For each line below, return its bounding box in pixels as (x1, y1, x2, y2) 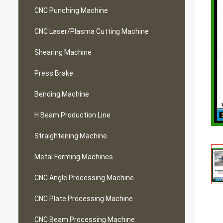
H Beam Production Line (34, 111, 111, 119)
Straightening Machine (34, 132, 107, 140)
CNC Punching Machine (34, 6, 108, 14)
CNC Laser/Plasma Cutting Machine (34, 27, 149, 35)
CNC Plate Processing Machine (34, 195, 133, 203)
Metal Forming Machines (34, 153, 113, 161)
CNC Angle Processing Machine (34, 174, 134, 182)
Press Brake (34, 69, 73, 77)
